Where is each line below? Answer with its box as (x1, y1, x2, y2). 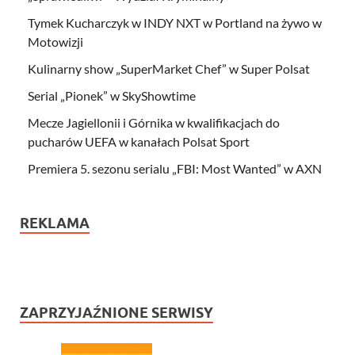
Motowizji (28, 33, 83, 49)
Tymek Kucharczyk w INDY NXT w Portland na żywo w (28, 14, 322, 30)
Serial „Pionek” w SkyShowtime (28, 87, 196, 103)
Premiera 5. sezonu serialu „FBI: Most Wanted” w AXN (28, 160, 322, 176)
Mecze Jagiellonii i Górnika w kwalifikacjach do (28, 114, 280, 130)
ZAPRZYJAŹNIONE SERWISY (20, 303, 213, 321)
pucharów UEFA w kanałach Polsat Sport (28, 133, 250, 149)
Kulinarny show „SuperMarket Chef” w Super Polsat (28, 60, 310, 76)
